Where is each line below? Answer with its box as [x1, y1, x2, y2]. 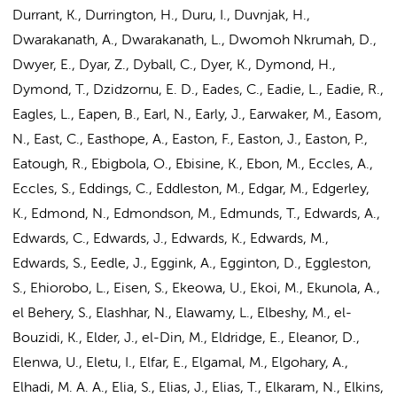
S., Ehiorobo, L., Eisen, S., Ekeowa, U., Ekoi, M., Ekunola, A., [12, 282, 380, 296]
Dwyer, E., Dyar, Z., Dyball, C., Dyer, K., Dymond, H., [12, 58, 336, 73]
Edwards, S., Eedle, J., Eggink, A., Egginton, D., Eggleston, [12, 257, 371, 271]
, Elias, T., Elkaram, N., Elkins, [205, 381, 384, 395]
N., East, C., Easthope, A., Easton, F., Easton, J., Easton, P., [12, 133, 368, 147]
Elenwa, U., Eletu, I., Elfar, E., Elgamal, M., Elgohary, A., [12, 356, 348, 370]
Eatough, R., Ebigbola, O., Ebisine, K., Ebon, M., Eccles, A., [12, 158, 373, 172]
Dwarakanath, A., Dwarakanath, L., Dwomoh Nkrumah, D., [12, 34, 377, 48]
